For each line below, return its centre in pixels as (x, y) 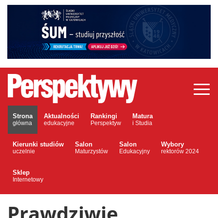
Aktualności (62, 116)
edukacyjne (59, 123)
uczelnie (24, 152)
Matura (143, 116)
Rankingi (104, 116)
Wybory (173, 145)
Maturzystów (91, 152)
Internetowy (28, 180)
